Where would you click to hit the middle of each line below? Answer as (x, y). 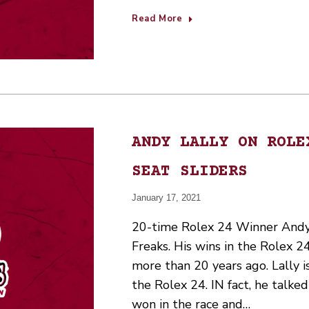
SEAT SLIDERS (190, 172)
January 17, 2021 (166, 198)
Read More (157, 19)
